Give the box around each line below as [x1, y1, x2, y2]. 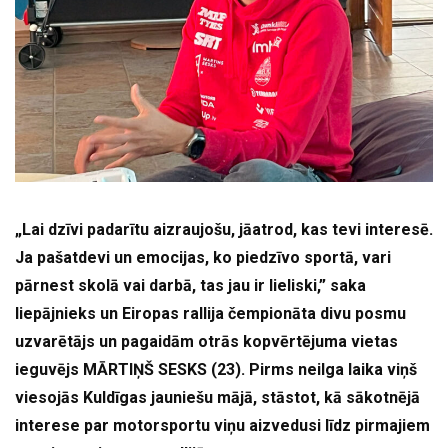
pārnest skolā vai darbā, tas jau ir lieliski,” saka [15, 276, 366, 296]
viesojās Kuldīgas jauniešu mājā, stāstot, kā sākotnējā [15, 388, 420, 408]
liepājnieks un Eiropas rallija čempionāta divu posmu [15, 304, 406, 324]
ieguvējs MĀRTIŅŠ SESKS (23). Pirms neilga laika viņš [15, 360, 417, 380]
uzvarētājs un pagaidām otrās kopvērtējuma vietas [15, 332, 398, 352]
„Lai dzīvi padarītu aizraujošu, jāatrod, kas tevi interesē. [15, 220, 433, 240]
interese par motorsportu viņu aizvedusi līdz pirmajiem [15, 416, 430, 436]
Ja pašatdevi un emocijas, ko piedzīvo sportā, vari [15, 248, 391, 268]
